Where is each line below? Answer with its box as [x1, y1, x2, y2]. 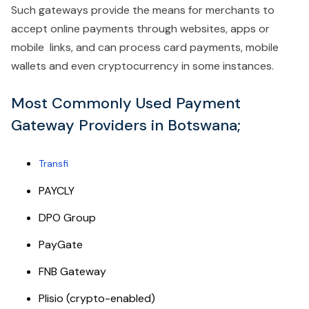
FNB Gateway [39, 264, 106, 279]
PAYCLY [39, 183, 74, 198]
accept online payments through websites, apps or [11, 21, 270, 36]
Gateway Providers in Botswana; [11, 115, 241, 135]
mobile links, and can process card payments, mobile [11, 40, 279, 54]
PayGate [39, 237, 83, 252]
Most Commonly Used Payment [11, 93, 241, 113]
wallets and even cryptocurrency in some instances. [11, 59, 274, 73]
